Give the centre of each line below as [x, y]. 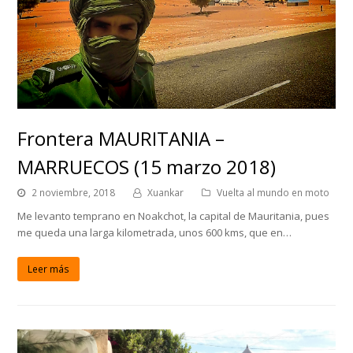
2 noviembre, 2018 [74, 192]
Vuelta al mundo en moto [273, 192]
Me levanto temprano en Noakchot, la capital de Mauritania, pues [174, 216]
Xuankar [166, 192]
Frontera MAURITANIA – [121, 138]
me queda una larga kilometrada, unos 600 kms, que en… [155, 232]
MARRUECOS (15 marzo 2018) [147, 166]
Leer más [49, 269]
